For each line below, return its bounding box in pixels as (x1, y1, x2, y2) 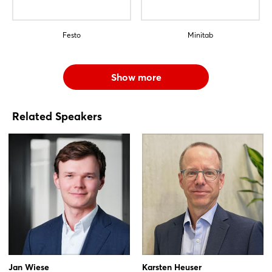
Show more (110, 70, 161, 83)
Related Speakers (12, 109, 102, 123)
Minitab (188, 30, 213, 39)
